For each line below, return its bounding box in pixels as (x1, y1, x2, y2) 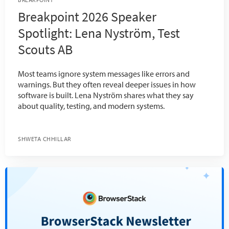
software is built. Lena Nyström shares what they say (18, 89, 194, 100)
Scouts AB (18, 40, 73, 58)
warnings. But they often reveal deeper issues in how (18, 79, 196, 89)
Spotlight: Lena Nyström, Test (18, 24, 180, 41)
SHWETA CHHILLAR (21, 134, 71, 143)
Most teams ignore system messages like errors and (18, 68, 190, 79)
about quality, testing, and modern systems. (18, 100, 165, 111)
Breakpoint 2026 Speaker (18, 8, 156, 25)
